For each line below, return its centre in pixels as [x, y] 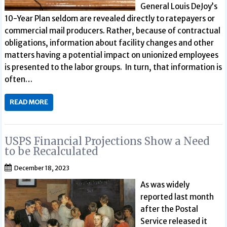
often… [19, 79]
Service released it [174, 221]
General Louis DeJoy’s [179, 6]
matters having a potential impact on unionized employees [112, 55]
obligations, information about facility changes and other [109, 43]
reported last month [177, 197]
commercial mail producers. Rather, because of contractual [113, 31]
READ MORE [29, 102]
